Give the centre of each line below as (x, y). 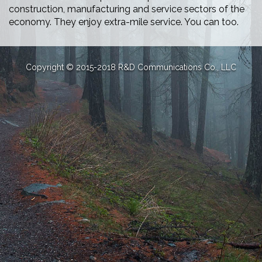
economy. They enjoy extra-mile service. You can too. (124, 22)
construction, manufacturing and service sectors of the (127, 9)
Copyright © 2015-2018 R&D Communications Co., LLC (131, 68)
